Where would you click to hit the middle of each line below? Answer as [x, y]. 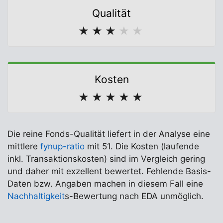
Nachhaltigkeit [36, 196]
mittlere [24, 146]
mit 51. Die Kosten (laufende [142, 146]
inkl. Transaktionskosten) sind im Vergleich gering [106, 159]
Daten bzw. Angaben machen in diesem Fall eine [105, 184]
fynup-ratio [62, 146]
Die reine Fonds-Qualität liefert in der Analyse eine [109, 134]
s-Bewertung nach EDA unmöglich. [134, 196]
